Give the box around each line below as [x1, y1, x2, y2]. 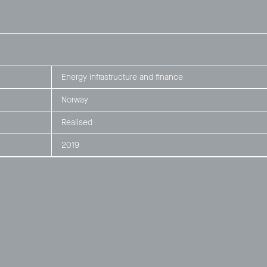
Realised [61, 117, 92, 129]
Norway [61, 94, 88, 106]
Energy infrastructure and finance [61, 72, 183, 83]
